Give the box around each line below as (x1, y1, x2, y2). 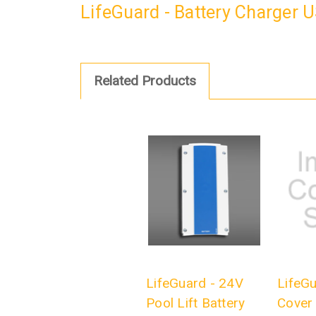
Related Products (93, 72, 196, 89)
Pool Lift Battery (146, 295, 245, 312)
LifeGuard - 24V (146, 275, 243, 292)
